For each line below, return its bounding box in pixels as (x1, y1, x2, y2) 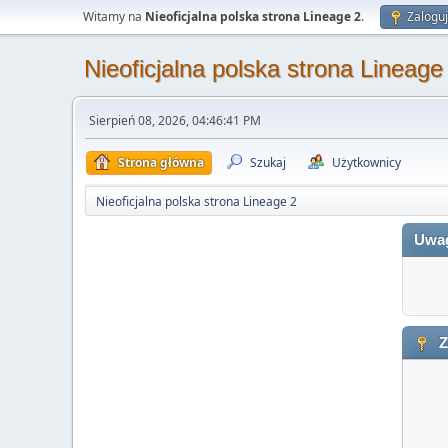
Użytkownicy (332, 154, 401, 171)
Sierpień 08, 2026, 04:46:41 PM (89, 112, 261, 129)
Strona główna (118, 154, 204, 171)
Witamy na (83, 8, 145, 25)
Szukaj (250, 154, 286, 171)
